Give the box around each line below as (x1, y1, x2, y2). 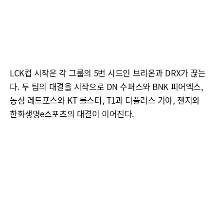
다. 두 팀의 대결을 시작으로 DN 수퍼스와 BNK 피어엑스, (10, 80, 203, 92)
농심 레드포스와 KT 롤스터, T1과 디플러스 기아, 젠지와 (10, 94, 200, 106)
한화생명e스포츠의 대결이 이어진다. (10, 108, 134, 120)
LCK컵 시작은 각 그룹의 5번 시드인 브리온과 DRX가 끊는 (10, 67, 206, 79)
